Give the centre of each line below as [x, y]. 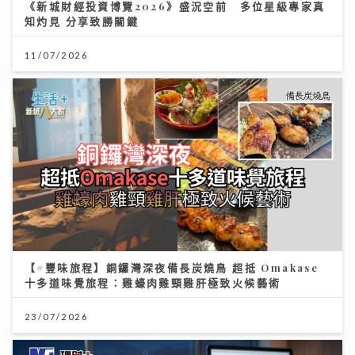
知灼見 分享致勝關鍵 [82, 21]
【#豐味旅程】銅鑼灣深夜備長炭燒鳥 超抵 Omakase [172, 268]
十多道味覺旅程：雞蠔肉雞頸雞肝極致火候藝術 [153, 283]
